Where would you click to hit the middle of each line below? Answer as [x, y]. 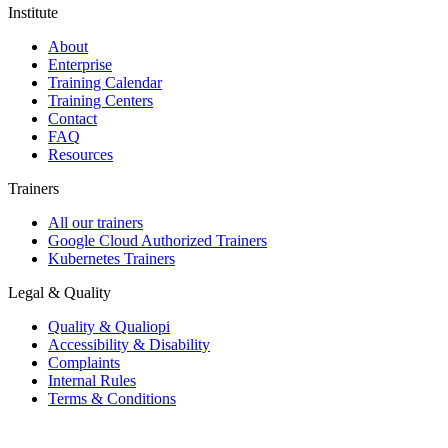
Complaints [84, 363]
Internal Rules [92, 381]
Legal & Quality [59, 293]
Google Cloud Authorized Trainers [157, 241]
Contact [72, 119]
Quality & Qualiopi [109, 327]
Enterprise [80, 65]
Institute [33, 13]
